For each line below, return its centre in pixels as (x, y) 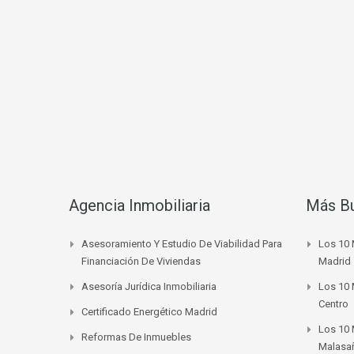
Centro (333, 303)
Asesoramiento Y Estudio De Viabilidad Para (182, 243)
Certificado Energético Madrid (149, 311)
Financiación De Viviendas (141, 261)
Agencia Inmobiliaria (139, 205)
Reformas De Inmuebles (136, 337)
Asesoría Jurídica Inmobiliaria (149, 286)
